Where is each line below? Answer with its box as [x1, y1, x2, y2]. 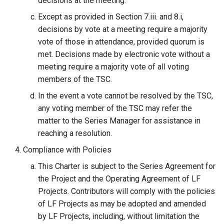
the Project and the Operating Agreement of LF [38, 174, 200, 183]
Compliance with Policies [23, 145, 111, 154]
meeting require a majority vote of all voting [38, 62, 189, 71]
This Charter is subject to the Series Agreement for [38, 161, 215, 171]
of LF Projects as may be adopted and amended [38, 199, 206, 208]
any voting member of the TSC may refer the [38, 103, 192, 113]
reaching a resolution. [38, 128, 112, 138]
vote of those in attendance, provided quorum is [38, 37, 204, 46]
